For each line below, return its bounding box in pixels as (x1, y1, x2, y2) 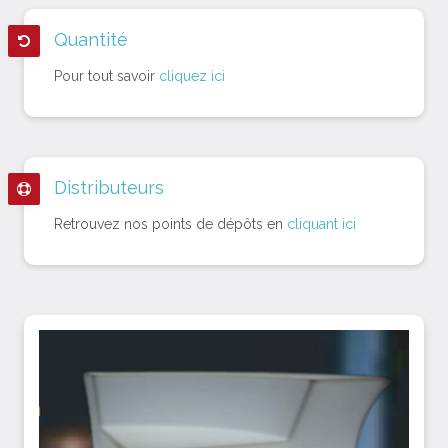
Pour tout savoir (54, 68, 159, 85)
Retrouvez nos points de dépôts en (54, 216, 283, 233)
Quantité (54, 29, 128, 51)
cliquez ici (159, 68, 225, 85)
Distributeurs (54, 177, 164, 199)
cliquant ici (283, 216, 356, 233)
